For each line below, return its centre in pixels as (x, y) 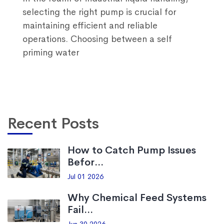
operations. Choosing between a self (97, 39)
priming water (51, 52)
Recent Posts (53, 123)
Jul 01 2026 (85, 176)
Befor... (85, 162)
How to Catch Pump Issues (132, 150)
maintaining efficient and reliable (90, 25)
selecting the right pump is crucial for (99, 12)
